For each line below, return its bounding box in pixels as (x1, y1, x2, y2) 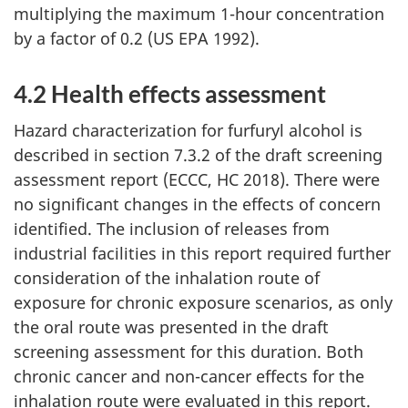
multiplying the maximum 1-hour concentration (14, 2, 384, 25)
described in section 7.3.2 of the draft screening (14, 144, 382, 167)
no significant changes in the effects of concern (14, 193, 381, 216)
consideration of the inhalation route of (14, 267, 320, 290)
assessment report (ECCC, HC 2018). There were (14, 168, 380, 191)
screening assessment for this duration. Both (14, 341, 363, 363)
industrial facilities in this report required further (14, 242, 391, 265)
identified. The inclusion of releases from (14, 218, 330, 240)
